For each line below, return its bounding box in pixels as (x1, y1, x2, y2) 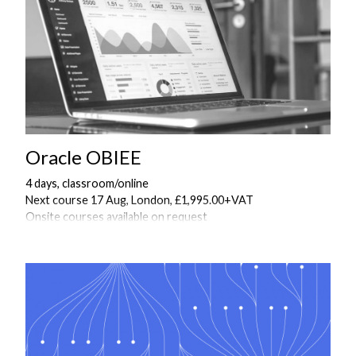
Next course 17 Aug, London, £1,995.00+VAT (25, 192, 253, 207)
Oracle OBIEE (25, 145, 141, 168)
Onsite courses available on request (25, 209, 207, 223)
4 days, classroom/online (25, 176, 149, 190)
